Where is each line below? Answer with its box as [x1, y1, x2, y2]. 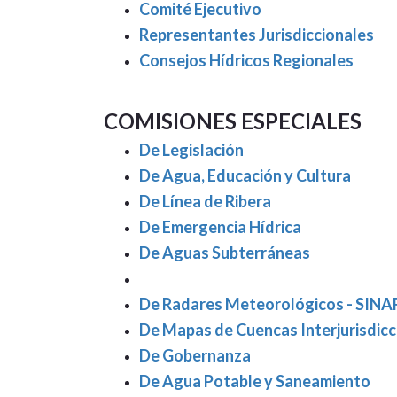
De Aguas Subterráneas [139, 243, 310, 262]
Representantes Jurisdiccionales [139, 25, 374, 44]
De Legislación [139, 140, 244, 160]
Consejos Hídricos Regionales [139, 51, 354, 70]
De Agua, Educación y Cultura [139, 166, 351, 185]
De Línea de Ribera [139, 191, 271, 211]
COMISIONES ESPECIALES [104, 108, 362, 134]
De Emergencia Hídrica [139, 217, 301, 237]
